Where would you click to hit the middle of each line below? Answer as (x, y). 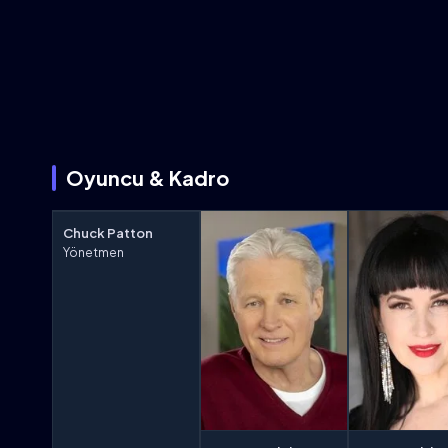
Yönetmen (93, 252)
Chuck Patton (108, 232)
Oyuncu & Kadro (147, 177)
